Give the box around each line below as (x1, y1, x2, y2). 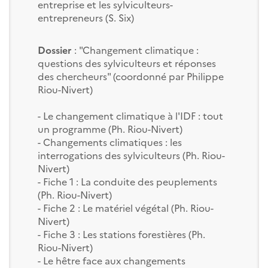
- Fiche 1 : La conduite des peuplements (37, 174, 217, 188)
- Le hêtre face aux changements (37, 253, 185, 267)
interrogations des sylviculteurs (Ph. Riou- (37, 148, 225, 162)
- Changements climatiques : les (37, 135, 182, 148)
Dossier (37, 42, 74, 56)
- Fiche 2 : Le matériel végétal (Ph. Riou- (37, 200, 214, 214)
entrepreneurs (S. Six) (37, 10, 134, 24)
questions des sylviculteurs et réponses (37, 56, 216, 69)
